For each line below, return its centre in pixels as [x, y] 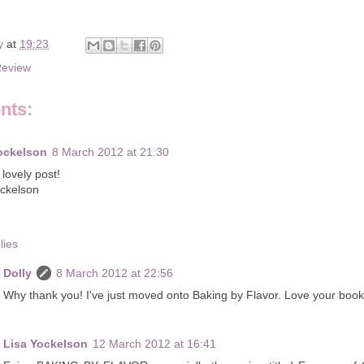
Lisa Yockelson [45, 344]
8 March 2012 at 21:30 [110, 152]
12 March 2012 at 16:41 [154, 344]
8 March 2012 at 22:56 [115, 273]
